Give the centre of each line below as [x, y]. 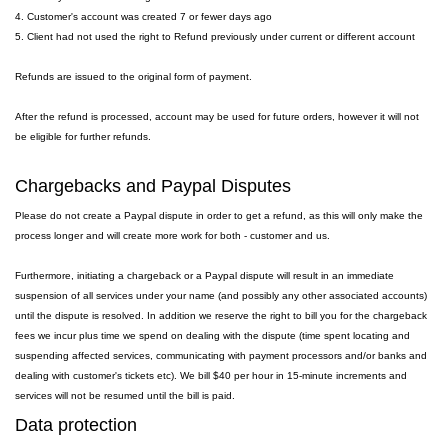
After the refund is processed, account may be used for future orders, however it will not [217, 116]
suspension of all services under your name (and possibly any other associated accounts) [221, 295]
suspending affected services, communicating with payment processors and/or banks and [221, 355]
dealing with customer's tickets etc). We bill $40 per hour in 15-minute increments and [211, 375]
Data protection [76, 425]
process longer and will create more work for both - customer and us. [174, 235]
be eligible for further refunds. [83, 136]
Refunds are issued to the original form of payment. [135, 76]
